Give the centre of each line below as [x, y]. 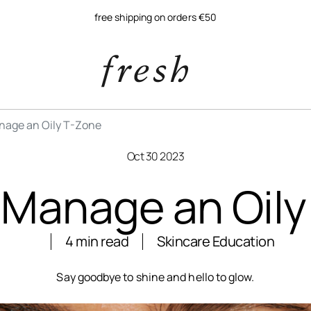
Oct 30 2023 [155, 156]
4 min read [97, 241]
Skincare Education [216, 241]
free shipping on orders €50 [155, 17]
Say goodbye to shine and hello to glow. [155, 277]
